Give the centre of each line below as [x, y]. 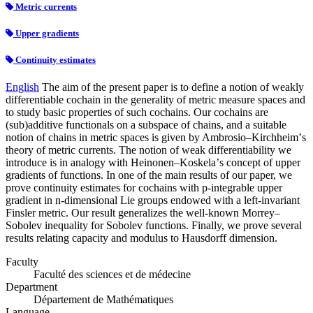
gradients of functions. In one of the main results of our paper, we [149, 175]
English [22, 87]
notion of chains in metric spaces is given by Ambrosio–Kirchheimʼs [156, 138]
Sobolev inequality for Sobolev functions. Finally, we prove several [154, 226]
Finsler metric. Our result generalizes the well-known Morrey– [143, 213]
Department [31, 287]
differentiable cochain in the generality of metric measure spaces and [155, 100]
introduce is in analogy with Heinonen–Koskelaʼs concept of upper [153, 163]
